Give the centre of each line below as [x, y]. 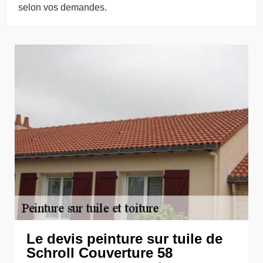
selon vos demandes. [63, 7]
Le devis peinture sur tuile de [124, 238]
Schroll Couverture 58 [100, 252]
